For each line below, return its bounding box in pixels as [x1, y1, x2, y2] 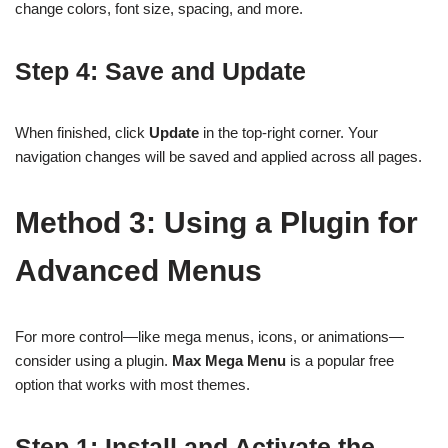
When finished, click [15, 124, 149, 142]
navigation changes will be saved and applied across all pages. [15, 148, 422, 166]
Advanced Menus [15, 254, 262, 288]
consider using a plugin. [15, 352, 172, 370]
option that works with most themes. [15, 376, 250, 394]
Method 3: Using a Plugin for [15, 206, 418, 240]
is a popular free [286, 352, 394, 370]
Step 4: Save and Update [15, 57, 306, 86]
